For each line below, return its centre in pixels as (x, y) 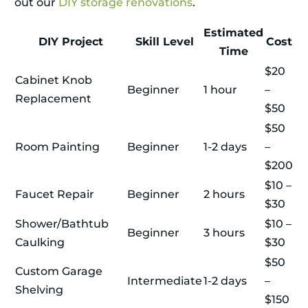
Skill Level (165, 42)
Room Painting (57, 147)
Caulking (40, 243)
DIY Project (70, 42)
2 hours (224, 195)
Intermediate (165, 281)
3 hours (224, 233)
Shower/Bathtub (62, 224)
